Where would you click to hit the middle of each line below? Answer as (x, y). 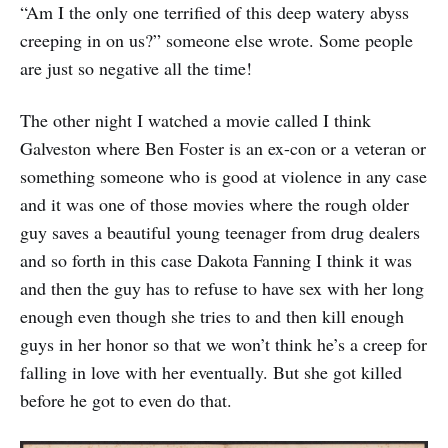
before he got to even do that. (126, 400)
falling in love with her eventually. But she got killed (211, 372)
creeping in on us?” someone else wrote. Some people (216, 40)
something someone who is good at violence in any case (223, 176)
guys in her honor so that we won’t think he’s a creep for (223, 344)
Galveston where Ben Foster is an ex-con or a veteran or (223, 148)
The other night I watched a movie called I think (195, 120)
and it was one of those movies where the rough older (214, 204)
